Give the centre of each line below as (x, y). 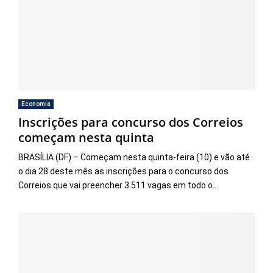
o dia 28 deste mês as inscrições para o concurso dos (123, 171)
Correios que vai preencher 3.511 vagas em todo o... (118, 185)
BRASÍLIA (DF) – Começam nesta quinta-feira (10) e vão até (134, 157)
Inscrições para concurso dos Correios (131, 122)
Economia (36, 104)
